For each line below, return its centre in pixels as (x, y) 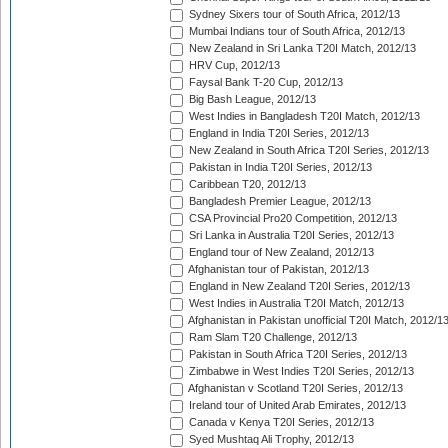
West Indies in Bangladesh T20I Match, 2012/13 (303, 116)
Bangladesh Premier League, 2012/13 (278, 201)
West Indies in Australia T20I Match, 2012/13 (295, 303)
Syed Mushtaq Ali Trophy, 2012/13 (270, 439)
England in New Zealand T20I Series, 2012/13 (298, 286)
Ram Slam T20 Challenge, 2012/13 (271, 337)
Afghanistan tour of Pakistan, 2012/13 (277, 269)
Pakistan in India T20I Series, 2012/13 (279, 167)
